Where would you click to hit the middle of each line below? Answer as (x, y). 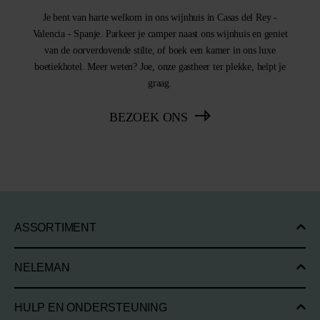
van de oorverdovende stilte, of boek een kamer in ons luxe (160, 51)
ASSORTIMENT (55, 228)
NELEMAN (42, 268)
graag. (160, 84)
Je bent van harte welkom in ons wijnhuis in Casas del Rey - (160, 18)
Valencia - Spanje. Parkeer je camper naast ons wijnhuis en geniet (160, 34)
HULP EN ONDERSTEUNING (91, 308)
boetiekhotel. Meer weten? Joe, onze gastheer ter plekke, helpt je (160, 67)
